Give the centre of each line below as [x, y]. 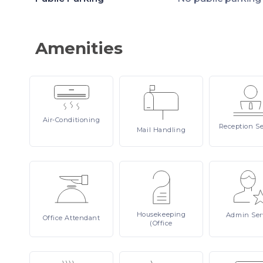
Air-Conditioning [71, 120]
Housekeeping [161, 214]
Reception [237, 126]
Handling [169, 130]
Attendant [82, 218]
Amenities [79, 48]
